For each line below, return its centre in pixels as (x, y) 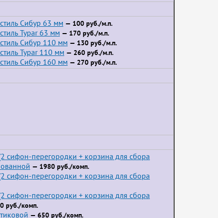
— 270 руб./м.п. (92, 62)
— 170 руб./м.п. (84, 33)
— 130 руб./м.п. (92, 43)
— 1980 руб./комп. (60, 166)
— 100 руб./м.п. (88, 23)
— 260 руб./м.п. (89, 53)
